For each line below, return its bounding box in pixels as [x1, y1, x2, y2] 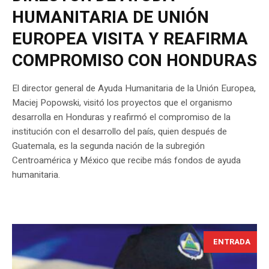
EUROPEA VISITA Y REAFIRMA [12, 27, 248, 52]
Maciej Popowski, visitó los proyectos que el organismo [12, 96, 232, 110]
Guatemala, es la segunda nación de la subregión [12, 139, 205, 153]
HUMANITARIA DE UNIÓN [12, 5, 209, 31]
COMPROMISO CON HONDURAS [12, 49, 257, 74]
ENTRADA [213, 236, 250, 248]
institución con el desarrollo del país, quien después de [12, 125, 227, 139]
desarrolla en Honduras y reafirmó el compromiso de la [12, 110, 231, 124]
